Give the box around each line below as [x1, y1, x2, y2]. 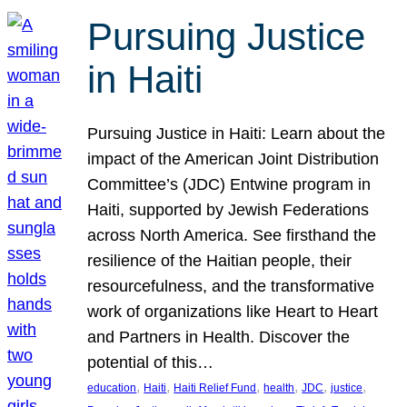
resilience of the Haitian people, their [87, 252, 352, 271]
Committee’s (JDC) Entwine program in [87, 175, 372, 194]
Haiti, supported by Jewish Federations [87, 201, 370, 220]
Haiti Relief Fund [174, 382, 257, 395]
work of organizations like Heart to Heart [87, 303, 379, 322]
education [87, 382, 137, 395]
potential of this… [87, 353, 214, 372]
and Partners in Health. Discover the [87, 328, 351, 347]
